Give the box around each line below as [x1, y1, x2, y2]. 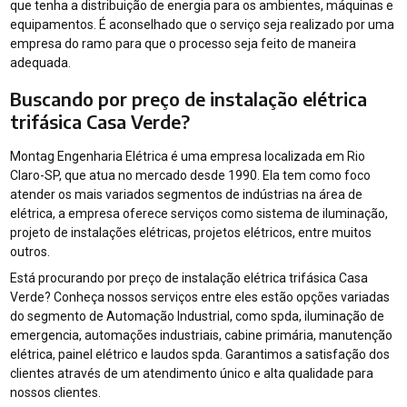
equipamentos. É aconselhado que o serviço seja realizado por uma [10, 17, 395, 32]
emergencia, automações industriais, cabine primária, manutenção [10, 328, 393, 342]
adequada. [10, 55, 72, 70]
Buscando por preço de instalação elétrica [10, 87, 368, 110]
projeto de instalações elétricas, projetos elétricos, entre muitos [10, 225, 372, 240]
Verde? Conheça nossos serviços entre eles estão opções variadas [10, 290, 391, 304]
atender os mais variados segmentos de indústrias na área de [10, 187, 363, 202]
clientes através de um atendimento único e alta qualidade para [10, 366, 374, 381]
